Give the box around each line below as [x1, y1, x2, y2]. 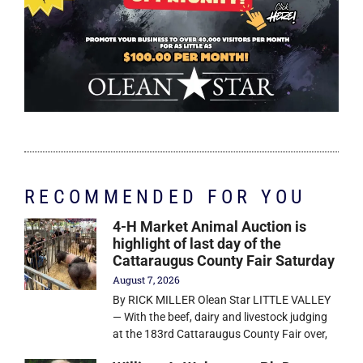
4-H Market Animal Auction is [113, 218, 307, 236]
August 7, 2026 [113, 273, 181, 287]
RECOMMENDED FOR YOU [24, 186, 306, 209]
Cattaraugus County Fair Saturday [113, 252, 335, 270]
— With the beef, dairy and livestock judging [113, 310, 328, 324]
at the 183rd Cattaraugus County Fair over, [113, 327, 328, 341]
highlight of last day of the [113, 235, 282, 253]
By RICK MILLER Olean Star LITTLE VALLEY [113, 293, 331, 307]
